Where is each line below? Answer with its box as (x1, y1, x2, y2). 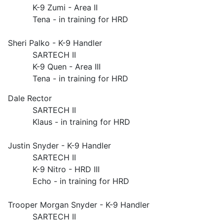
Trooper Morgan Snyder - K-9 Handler (8, 200, 149, 210)
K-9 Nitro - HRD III (8, 164, 100, 174)
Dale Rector (8, 93, 52, 103)
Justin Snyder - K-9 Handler (8, 141, 111, 150)
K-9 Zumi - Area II (8, 2, 98, 12)
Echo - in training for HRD (8, 176, 129, 186)
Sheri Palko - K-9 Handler (8, 38, 102, 48)
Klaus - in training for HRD (8, 117, 130, 127)
